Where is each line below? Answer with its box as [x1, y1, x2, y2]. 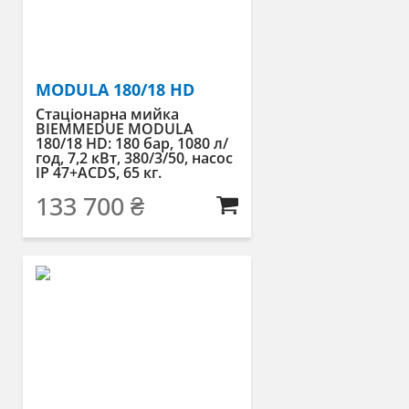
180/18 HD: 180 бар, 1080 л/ [36, 132, 228, 153]
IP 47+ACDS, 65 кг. [36, 162, 162, 183]
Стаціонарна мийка [36, 103, 179, 124]
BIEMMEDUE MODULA [36, 118, 194, 139]
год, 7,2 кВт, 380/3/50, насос [36, 147, 233, 168]
